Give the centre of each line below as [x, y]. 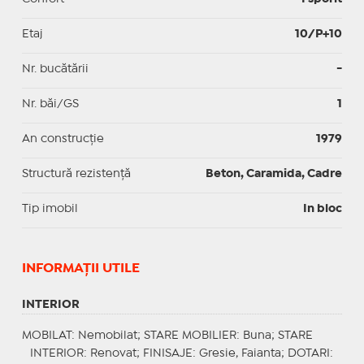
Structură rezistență [76, 173]
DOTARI [308, 353]
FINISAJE [167, 353]
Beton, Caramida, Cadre [274, 173]
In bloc [323, 208]
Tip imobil [50, 208]
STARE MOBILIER [190, 335]
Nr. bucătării [55, 69]
